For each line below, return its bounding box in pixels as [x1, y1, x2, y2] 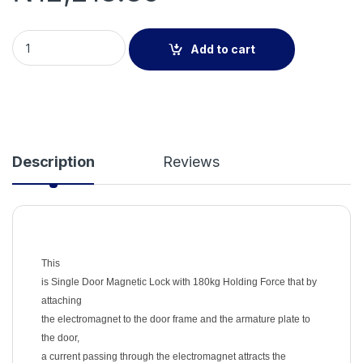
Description [12, 153, 95, 171]
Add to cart [190, 42, 256, 57]
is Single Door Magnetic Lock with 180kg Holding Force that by [41, 276, 317, 288]
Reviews [163, 153, 220, 171]
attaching [41, 295, 82, 307]
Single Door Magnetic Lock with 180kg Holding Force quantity [11, 29, 358, 44]
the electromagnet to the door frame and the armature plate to [41, 314, 310, 326]
